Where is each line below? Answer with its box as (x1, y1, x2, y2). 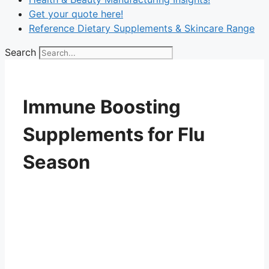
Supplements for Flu (23, 122, 205, 145)
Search (5, 46, 36, 58)
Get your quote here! (29, 8, 123, 20)
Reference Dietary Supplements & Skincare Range (29, 22, 255, 34)
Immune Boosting (23, 95, 181, 118)
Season (23, 150, 90, 173)
